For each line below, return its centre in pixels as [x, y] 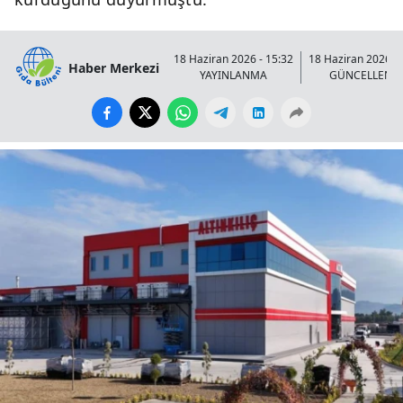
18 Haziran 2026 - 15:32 [233, 59]
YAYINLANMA [233, 76]
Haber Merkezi [114, 67]
